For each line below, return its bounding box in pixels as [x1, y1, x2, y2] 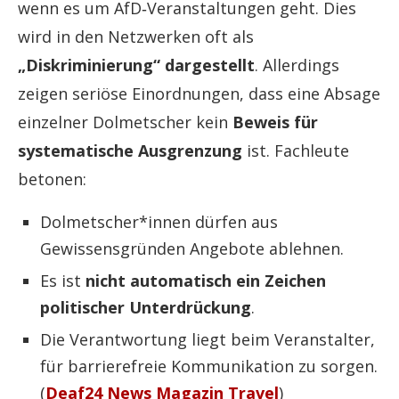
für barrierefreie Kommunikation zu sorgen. [40, 355, 378, 378]
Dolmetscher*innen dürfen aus [40, 211, 278, 233]
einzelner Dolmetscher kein [18, 111, 232, 134]
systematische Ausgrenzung [18, 140, 242, 162]
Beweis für [232, 111, 318, 134]
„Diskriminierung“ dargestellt [18, 54, 255, 77]
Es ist [40, 270, 85, 292]
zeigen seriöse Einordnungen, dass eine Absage [18, 83, 380, 105]
